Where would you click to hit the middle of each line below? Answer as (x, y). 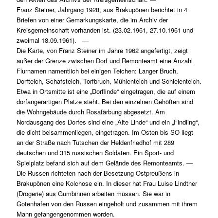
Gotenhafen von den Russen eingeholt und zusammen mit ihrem (107, 204)
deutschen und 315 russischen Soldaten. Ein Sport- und (95, 153)
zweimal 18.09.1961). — (52, 40)
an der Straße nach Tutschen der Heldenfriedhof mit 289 (95, 143)
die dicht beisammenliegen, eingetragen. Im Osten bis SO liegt (105, 132)
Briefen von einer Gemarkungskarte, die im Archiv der (92, 20)
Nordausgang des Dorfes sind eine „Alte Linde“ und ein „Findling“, (108, 122)
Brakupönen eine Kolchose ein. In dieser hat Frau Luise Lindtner (107, 183)
